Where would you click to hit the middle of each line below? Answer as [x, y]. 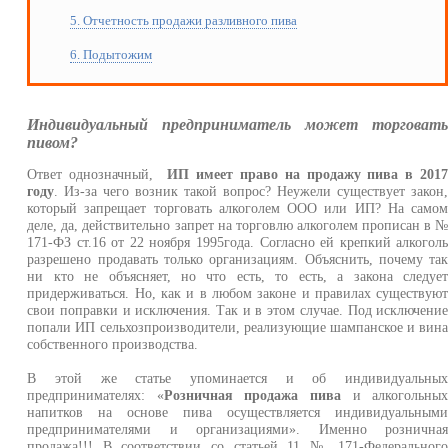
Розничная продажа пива [252, 394]
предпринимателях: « [95, 394]
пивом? [53, 143]
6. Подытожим [111, 55]
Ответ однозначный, [97, 173]
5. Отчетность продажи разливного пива [184, 21]
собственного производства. [113, 343]
